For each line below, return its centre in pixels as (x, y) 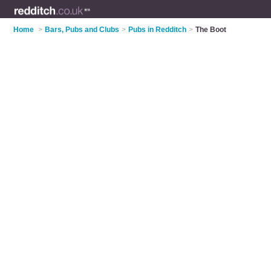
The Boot (211, 30)
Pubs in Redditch (158, 30)
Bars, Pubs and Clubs (82, 30)
